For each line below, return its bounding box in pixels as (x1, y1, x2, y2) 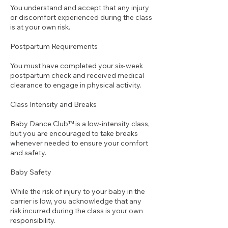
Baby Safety (10, 167, 51, 177)
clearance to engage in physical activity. (10, 80, 141, 90)
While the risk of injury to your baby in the (10, 187, 145, 196)
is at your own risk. (10, 22, 70, 32)
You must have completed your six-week (10, 61, 143, 70)
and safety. (10, 148, 46, 157)
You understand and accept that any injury (10, 3, 149, 12)
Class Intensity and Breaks (10, 100, 97, 109)
